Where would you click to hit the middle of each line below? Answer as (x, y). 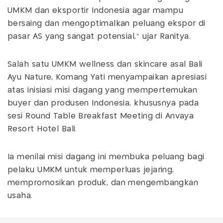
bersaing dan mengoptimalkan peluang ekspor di (107, 23)
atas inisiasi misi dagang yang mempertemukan (103, 90)
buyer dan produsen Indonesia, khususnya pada (103, 103)
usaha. (20, 196)
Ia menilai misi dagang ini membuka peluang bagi (106, 157)
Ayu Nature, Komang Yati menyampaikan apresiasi (107, 77)
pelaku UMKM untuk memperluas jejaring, (91, 170)
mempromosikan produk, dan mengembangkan (103, 183)
